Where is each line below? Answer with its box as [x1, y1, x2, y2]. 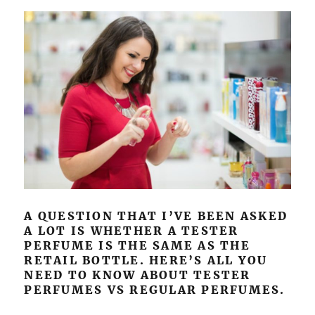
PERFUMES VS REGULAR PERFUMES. [24, 282, 285, 297]
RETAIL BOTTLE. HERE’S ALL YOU [24, 252, 268, 267]
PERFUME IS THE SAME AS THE [24, 238, 250, 252]
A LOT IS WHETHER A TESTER [24, 223, 239, 238]
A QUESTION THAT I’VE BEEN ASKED [24, 208, 288, 223]
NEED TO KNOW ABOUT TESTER [24, 267, 251, 282]
